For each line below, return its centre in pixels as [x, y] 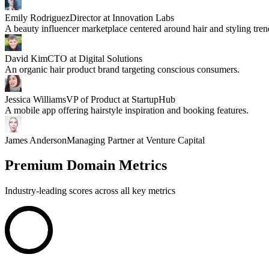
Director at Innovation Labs [122, 17]
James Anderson [36, 140]
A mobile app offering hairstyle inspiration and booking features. [127, 110]
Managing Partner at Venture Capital [136, 140]
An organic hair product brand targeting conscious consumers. [122, 69]
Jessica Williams [35, 99]
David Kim [26, 58]
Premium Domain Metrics [86, 165]
